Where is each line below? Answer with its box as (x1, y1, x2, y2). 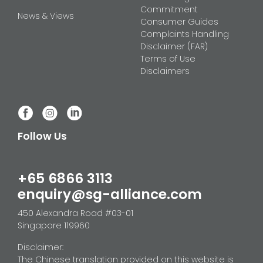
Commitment (140, 3, 198, 15)
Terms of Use (140, 52, 195, 65)
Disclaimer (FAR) (140, 40, 208, 52)
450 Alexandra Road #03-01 (18, 207, 133, 219)
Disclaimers (140, 65, 190, 77)
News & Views (18, 9, 74, 22)
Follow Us (18, 129, 67, 143)
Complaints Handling (140, 28, 229, 40)
